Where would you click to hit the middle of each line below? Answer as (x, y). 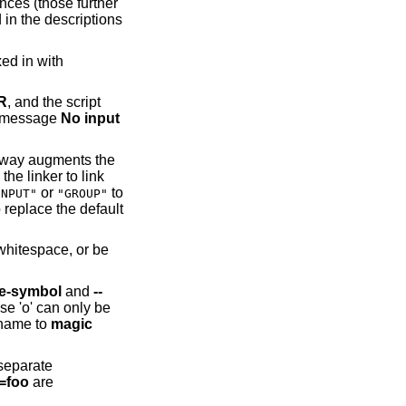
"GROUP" (82, 193)
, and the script (53, 102)
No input (90, 119)
